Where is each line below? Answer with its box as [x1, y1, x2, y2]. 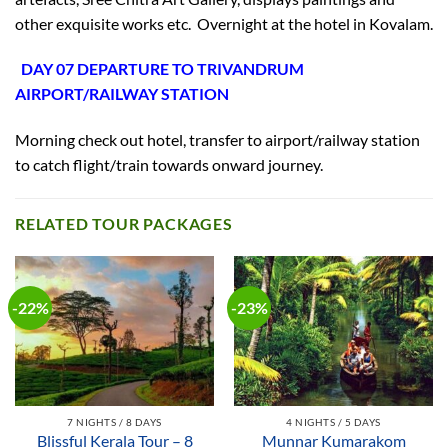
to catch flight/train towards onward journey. [15, 155, 323, 175]
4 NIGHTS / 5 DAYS [286, 416, 381, 429]
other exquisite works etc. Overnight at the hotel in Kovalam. [15, 13, 433, 33]
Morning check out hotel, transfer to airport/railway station [15, 130, 420, 150]
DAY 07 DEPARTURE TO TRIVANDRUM [21, 59, 304, 79]
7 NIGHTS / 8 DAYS [67, 416, 162, 429]
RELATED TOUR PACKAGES [15, 214, 233, 234]
